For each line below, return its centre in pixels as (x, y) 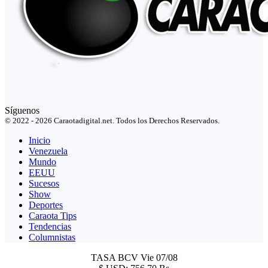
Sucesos (44, 183)
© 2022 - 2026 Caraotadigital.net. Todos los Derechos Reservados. (112, 120)
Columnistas (52, 237)
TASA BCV (115, 257)
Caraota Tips (53, 215)
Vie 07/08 (159, 257)
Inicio (39, 140)
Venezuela (48, 151)
